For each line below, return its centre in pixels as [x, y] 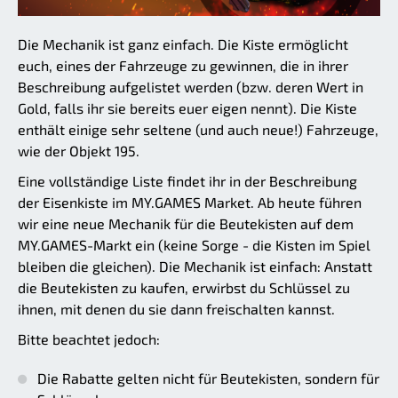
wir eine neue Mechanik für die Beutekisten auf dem [186, 223]
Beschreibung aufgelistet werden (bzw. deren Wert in [191, 86]
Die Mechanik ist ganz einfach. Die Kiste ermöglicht [183, 44]
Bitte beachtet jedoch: [89, 338]
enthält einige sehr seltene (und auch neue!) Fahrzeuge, [198, 129]
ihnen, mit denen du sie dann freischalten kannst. [176, 308]
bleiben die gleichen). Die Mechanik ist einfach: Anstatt [195, 266]
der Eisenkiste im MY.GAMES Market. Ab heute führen [190, 202]
